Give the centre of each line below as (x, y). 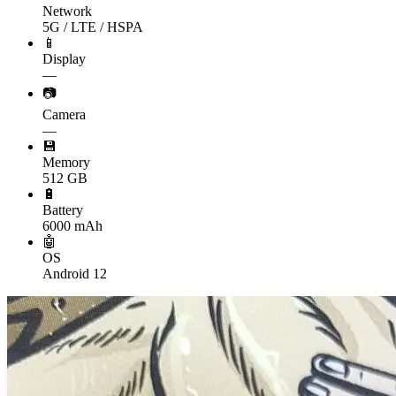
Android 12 (75, 273)
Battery (63, 209)
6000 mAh (72, 225)
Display (64, 58)
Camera (64, 114)
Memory (66, 162)
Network (67, 11)
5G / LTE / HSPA (93, 27)
